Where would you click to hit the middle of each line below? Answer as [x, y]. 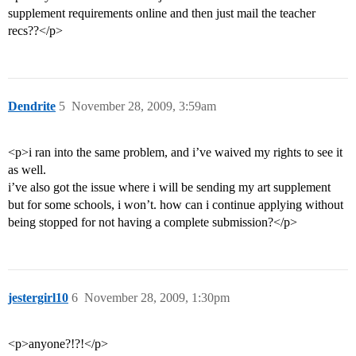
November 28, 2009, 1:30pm [157, 298]
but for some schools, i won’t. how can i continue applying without [176, 205]
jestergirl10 [38, 298]
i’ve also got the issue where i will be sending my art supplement [169, 188]
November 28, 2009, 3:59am [144, 106]
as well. [27, 170]
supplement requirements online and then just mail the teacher [162, 14]
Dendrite [32, 106]
